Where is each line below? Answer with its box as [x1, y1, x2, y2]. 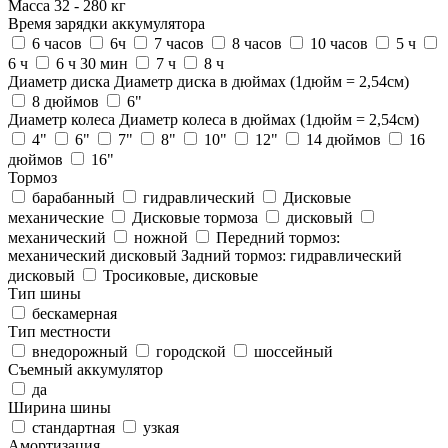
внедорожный [28, 342, 132, 360]
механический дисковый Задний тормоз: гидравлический [8, 246, 402, 264]
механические [8, 208, 108, 226]
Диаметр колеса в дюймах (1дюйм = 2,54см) [119, 110, 419, 128]
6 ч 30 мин [52, 54, 132, 72]
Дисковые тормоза [128, 208, 262, 226]
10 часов [306, 34, 372, 52]
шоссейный [250, 342, 333, 360]
